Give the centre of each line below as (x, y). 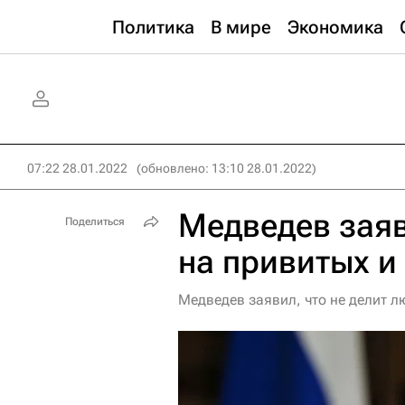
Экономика (335, 27)
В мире (241, 27)
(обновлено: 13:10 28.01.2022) (226, 168)
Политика (153, 27)
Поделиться (95, 221)
